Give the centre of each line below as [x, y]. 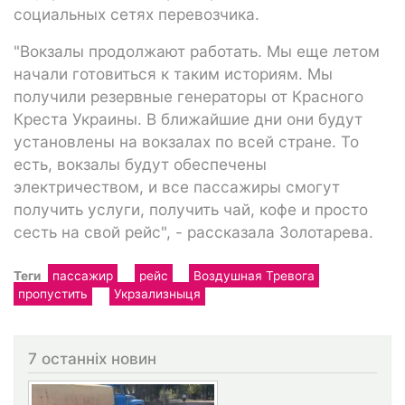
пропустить [53, 293]
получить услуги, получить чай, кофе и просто [191, 209]
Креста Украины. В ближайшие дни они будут [188, 118]
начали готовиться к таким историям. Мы [173, 73]
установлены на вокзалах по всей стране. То [186, 141]
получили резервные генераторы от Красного [188, 96]
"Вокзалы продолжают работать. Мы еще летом [197, 51]
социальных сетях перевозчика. [137, 14]
